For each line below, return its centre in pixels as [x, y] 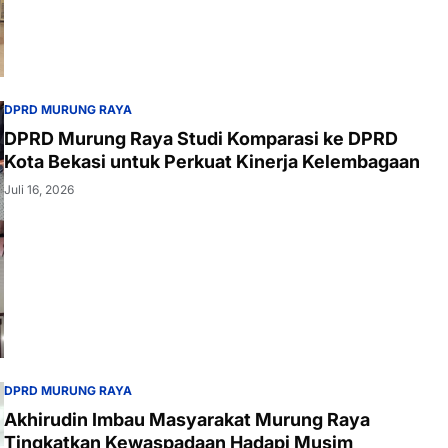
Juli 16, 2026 [39, 189]
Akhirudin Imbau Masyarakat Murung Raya [187, 420]
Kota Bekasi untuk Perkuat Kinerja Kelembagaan [212, 161]
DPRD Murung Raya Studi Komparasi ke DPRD [201, 138]
